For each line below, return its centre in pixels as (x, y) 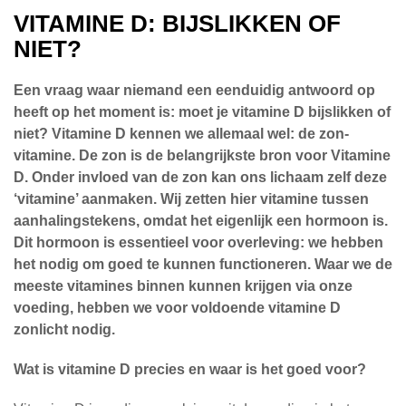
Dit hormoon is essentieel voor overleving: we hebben (198, 242)
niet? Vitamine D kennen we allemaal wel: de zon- (181, 134)
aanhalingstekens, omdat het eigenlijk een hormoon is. (201, 221)
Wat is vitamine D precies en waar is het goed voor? (190, 369)
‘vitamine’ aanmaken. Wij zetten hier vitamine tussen (191, 199)
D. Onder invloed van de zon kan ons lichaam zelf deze (200, 177)
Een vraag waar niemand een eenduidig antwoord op (194, 90)
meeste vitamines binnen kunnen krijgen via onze (183, 286)
